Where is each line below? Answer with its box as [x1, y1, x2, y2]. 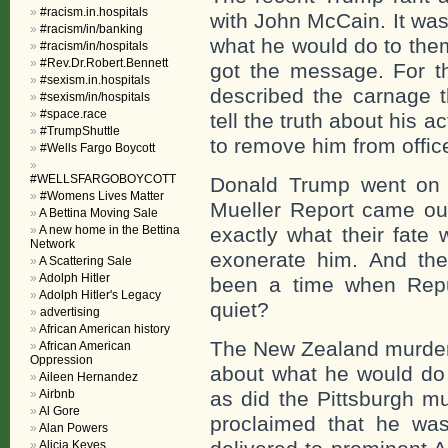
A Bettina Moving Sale [39, 206, 158, 220]
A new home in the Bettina [39, 223, 180, 237]
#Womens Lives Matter [40, 189, 164, 203]
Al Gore [39, 404, 80, 418]
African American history [39, 322, 170, 336]
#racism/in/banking [40, 22, 143, 36]
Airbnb [39, 387, 75, 401]
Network [30, 237, 75, 251]
